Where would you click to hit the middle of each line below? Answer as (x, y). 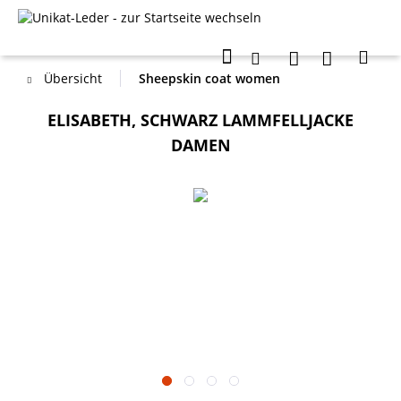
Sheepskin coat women (209, 78)
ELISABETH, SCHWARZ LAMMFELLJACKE (200, 120)
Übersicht (73, 78)
